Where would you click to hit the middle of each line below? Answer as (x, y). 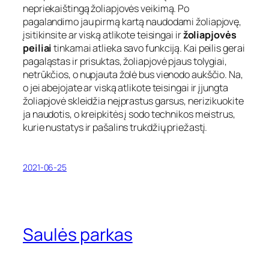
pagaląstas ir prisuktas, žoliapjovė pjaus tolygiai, (125, 61)
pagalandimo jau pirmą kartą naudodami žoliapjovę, (132, 21)
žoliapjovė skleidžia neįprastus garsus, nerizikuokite (133, 101)
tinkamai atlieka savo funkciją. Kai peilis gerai (149, 48)
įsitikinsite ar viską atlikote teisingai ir (103, 35)
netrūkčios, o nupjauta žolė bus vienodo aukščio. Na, (133, 74)
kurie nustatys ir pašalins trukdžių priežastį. (115, 127)
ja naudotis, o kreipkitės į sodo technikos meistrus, (129, 114)
